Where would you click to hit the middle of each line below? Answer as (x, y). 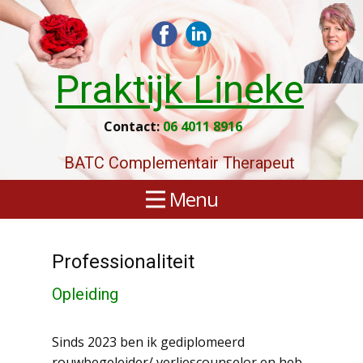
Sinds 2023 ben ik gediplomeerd (148, 342)
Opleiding (85, 294)
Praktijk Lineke (179, 90)
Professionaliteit (123, 262)
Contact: (133, 126)
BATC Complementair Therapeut (181, 163)
